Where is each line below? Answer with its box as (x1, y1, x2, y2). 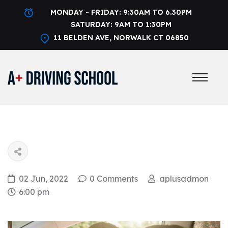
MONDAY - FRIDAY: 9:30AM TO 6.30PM (50, 8, 192, 17)
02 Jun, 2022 (19, 174, 68, 184)
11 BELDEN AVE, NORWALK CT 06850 (53, 33, 189, 42)
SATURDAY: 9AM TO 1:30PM (71, 20, 172, 29)
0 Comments (90, 174, 138, 184)
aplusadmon (159, 174, 209, 184)
